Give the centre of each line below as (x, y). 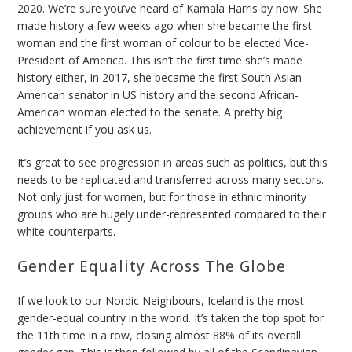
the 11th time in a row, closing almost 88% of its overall (159, 335)
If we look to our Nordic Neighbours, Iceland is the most (161, 300)
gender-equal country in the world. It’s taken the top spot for (171, 317)
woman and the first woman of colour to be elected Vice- (163, 42)
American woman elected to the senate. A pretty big (150, 112)
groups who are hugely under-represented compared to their (172, 214)
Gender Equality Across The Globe (152, 266)
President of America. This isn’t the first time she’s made (160, 60)
